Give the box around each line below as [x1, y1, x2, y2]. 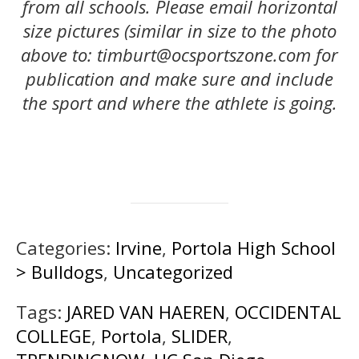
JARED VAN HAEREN [67, 299, 225, 324]
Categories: [16, 235, 115, 260]
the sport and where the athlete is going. [22, 90, 337, 115]
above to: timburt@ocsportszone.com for [21, 42, 338, 67]
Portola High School [171, 235, 336, 260]
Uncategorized [113, 259, 233, 284]
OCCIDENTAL [235, 299, 341, 324]
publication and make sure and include [26, 66, 333, 91]
